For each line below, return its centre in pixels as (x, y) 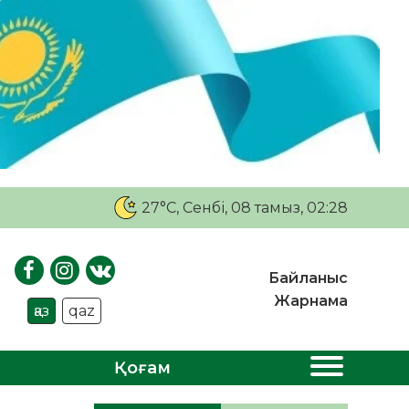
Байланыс (308, 278)
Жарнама (310, 301)
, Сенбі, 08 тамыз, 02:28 (262, 207)
